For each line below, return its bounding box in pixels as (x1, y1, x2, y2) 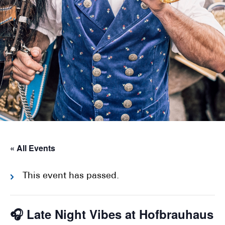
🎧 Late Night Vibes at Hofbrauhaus (10, 205, 213, 222)
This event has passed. (23, 171, 119, 181)
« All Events (10, 142, 55, 154)
